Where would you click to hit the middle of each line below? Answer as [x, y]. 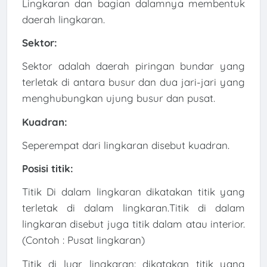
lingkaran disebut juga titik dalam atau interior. [133, 224]
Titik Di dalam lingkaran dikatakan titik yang [133, 192]
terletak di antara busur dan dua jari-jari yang [133, 82]
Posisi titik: [47, 169]
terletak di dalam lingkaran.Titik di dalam [133, 208]
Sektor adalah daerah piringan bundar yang [133, 66]
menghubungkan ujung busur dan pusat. [120, 98]
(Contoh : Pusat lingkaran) [83, 240]
